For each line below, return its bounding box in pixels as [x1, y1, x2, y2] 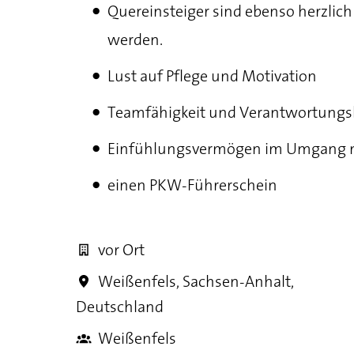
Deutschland [76, 294, 164, 319]
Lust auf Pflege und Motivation [107, 63, 317, 88]
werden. [107, 27, 163, 52]
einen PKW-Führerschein [107, 172, 277, 198]
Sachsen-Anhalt [183, 269, 291, 294]
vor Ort [98, 237, 145, 262]
